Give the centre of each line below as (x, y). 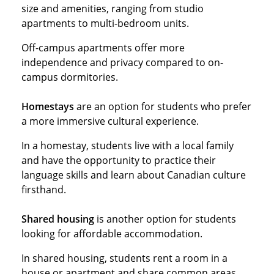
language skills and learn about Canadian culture (134, 175)
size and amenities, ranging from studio (113, 8)
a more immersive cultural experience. (110, 121)
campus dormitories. (70, 77)
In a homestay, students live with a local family (128, 145)
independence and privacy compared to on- (122, 62)
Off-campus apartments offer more (103, 47)
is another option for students (165, 219)
